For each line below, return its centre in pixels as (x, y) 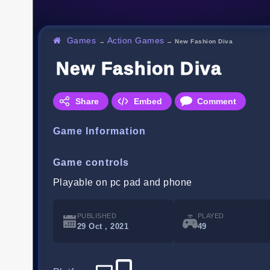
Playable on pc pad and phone (123, 183)
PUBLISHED (97, 216)
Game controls (91, 163)
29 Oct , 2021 (103, 227)
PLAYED (211, 216)
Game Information (100, 131)
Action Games (136, 41)
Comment (217, 102)
